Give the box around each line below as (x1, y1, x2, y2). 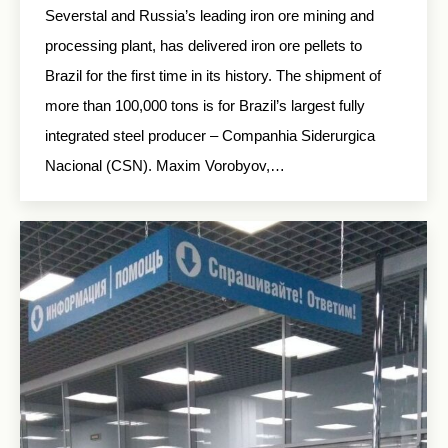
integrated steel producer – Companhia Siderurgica (45, 127, 375, 144)
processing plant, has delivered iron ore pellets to (45, 37, 362, 54)
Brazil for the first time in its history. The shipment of (45, 67, 381, 84)
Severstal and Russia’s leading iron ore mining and (45, 7, 374, 24)
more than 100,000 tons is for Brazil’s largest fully (45, 97, 365, 114)
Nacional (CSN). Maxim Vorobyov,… (45, 157, 285, 174)
